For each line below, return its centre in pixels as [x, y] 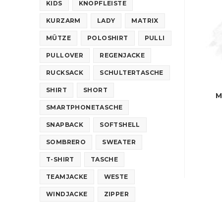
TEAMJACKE [67, 176]
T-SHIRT [60, 159]
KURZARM [63, 20]
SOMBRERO [66, 142]
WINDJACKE [67, 194]
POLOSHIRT [108, 38]
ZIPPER [116, 194]
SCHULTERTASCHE [132, 72]
